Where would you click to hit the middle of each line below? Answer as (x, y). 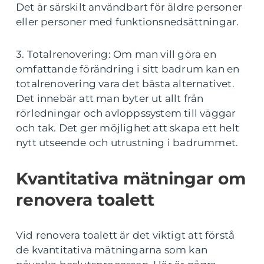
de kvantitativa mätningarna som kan (112, 250)
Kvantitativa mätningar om (131, 178)
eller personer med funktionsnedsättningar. (128, 22)
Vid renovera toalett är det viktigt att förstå (126, 235)
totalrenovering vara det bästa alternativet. (125, 83)
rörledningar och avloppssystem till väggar (126, 113)
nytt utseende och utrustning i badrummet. (127, 142)
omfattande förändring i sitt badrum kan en (128, 69)
